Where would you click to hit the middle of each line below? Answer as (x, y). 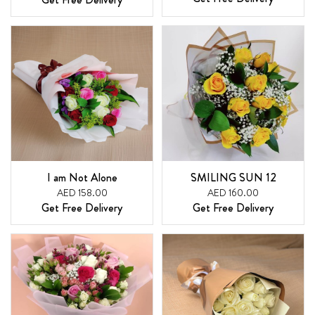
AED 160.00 (233, 192)
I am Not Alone (82, 177)
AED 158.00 (82, 192)
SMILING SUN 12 (233, 177)
